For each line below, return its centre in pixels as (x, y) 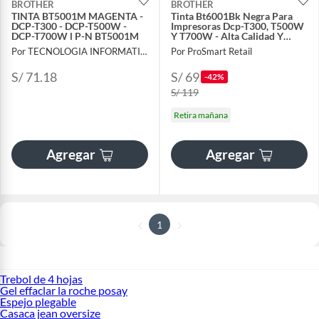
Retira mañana (201, 115)
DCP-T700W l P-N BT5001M (75, 36)
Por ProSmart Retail (211, 52)
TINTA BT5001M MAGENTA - (77, 16)
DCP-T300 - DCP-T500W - (70, 26)
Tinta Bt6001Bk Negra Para (232, 16)
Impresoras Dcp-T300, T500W (238, 26)
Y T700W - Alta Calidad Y (227, 36)
